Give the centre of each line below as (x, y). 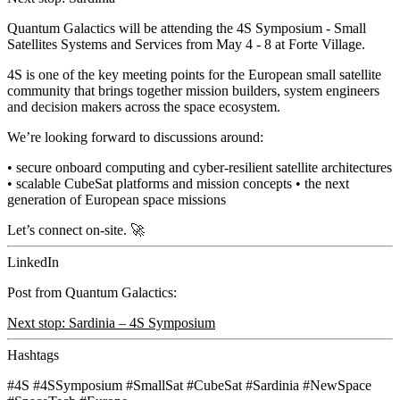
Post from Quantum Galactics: (92, 292)
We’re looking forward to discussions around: (135, 137)
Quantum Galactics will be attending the (122, 28)
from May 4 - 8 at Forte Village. (274, 44)
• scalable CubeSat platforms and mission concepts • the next (178, 183)
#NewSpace (337, 385)
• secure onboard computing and (100, 167)
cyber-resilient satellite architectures (292, 167)
